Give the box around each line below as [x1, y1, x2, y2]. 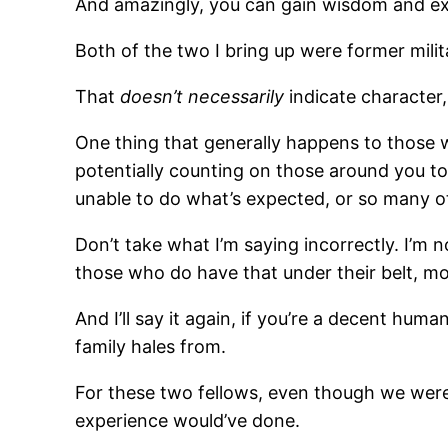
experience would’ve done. [75, 410, 301, 432]
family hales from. [75, 336, 227, 358]
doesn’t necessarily [120, 86, 285, 108]
